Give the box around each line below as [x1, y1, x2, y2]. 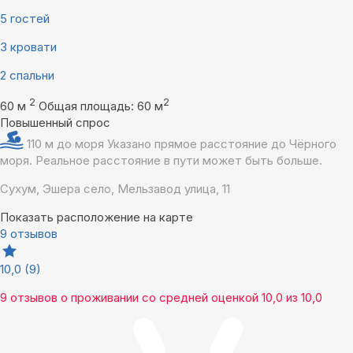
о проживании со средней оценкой [61, 290, 258, 306]
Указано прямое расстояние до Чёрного [107, 136, 336, 152]
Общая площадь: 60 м [39, 98, 163, 114]
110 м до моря [27, 136, 107, 152]
